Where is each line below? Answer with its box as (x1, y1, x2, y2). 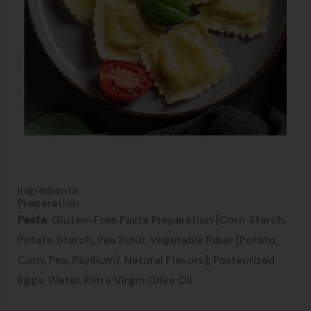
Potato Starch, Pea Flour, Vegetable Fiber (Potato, (17, 233, 278, 248)
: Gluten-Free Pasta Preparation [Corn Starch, (46, 212, 287, 228)
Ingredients (17, 183, 78, 198)
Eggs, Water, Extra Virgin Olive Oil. (17, 273, 194, 288)
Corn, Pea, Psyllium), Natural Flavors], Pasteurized (17, 253, 275, 268)
